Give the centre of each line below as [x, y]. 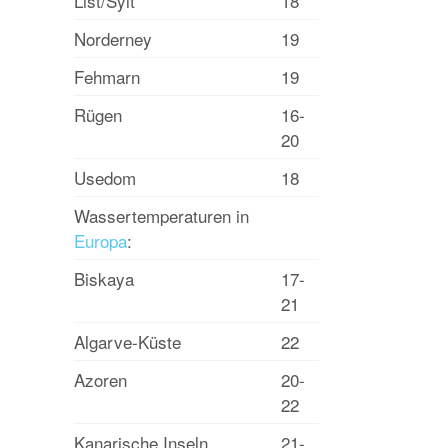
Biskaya [104, 278]
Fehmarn [107, 76]
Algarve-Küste [127, 341]
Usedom [105, 177]
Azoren [100, 379]
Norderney [113, 38]
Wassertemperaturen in [161, 215]
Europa [100, 240]
